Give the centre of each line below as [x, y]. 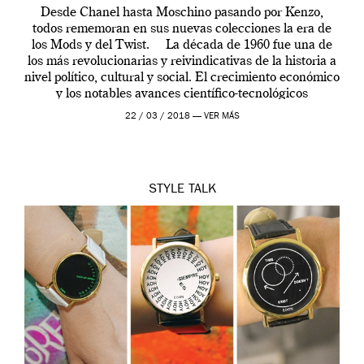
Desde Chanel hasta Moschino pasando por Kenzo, [182, 13]
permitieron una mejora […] [182, 111]
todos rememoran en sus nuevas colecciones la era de [182, 30]
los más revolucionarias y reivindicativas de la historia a [182, 62]
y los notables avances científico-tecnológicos [182, 95]
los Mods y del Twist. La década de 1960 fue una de [182, 46]
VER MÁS [221, 117]
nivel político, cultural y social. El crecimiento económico [182, 78]
